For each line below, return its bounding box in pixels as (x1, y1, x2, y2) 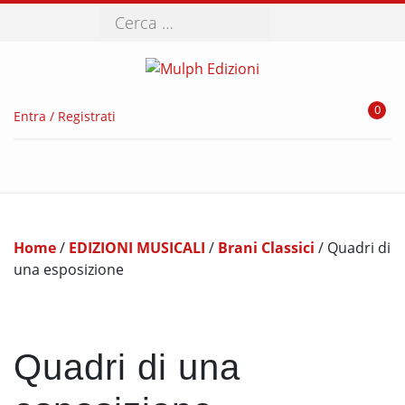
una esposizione (14, 259, 124, 279)
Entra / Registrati (14, 107, 116, 125)
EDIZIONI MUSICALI (69, 237, 205, 258)
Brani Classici (218, 237, 315, 258)
